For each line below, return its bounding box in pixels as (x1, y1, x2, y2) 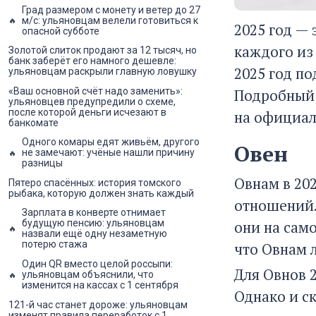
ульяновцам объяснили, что (22, 269, 154, 281)
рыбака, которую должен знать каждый (8, 187, 194, 199)
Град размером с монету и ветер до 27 (22, 4, 200, 16)
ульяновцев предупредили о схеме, (8, 95, 176, 107)
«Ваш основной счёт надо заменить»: (8, 85, 183, 97)
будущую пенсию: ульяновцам (22, 217, 164, 229)
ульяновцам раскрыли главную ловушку (8, 66, 197, 78)
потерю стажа (22, 238, 87, 250)
